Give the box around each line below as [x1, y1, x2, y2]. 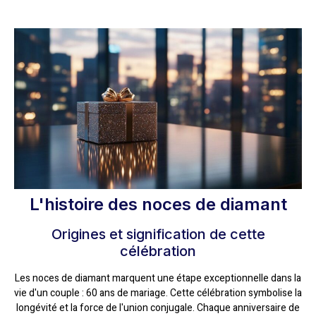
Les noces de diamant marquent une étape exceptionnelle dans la [15, 271, 301, 286]
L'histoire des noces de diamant [29, 194, 287, 215]
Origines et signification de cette [51, 226, 265, 243]
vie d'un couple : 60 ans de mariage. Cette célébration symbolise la [14, 286, 302, 301]
